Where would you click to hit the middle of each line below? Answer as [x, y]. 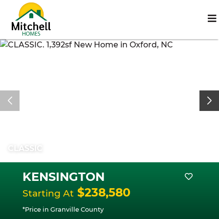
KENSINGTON [64, 177]
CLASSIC [25, 148]
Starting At [48, 193]
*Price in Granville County [63, 209]
